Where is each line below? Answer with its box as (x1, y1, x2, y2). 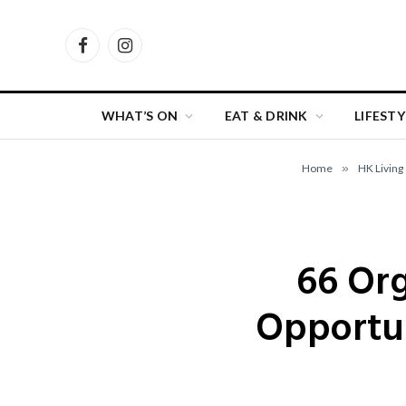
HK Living (357, 161, 403, 175)
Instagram (123, 45, 187, 62)
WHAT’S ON (101, 108, 179, 123)
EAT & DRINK (224, 108, 308, 123)
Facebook (81, 45, 142, 62)
